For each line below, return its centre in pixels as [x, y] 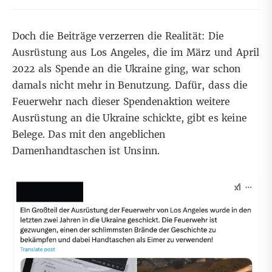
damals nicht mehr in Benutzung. [93, 86]
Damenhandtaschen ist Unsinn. [86, 151]
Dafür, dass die [211, 86]
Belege [27, 135]
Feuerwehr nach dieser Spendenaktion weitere [121, 102]
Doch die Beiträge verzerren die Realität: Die [118, 36]
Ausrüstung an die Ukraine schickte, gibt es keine [129, 118]
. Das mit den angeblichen [104, 135]
